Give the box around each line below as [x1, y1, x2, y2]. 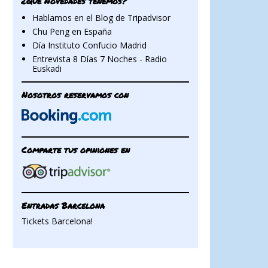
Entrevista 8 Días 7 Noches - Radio [32, 53, 167, 65]
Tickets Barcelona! [22, 215, 93, 227]
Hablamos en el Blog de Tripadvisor [32, 11, 170, 23]
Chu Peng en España [32, 25, 112, 37]
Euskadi [32, 62, 62, 74]
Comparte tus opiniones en [22, 144, 130, 156]
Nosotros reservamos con [22, 89, 129, 100]
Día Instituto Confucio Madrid [32, 39, 147, 51]
